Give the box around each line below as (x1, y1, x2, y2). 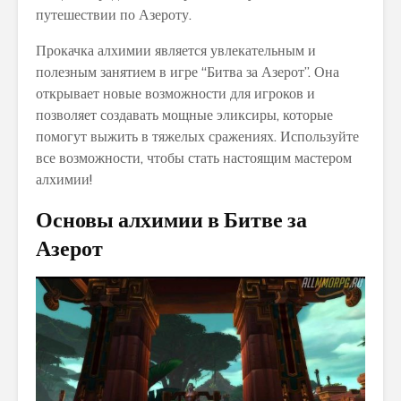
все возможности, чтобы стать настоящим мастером (36, 149, 352, 167)
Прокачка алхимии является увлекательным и (36, 42, 316, 60)
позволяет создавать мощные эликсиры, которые (36, 107, 333, 124)
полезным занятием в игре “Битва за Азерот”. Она (36, 64, 339, 81)
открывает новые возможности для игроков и (36, 85, 315, 103)
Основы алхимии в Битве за (36, 206, 307, 233)
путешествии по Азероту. (36, 6, 192, 24)
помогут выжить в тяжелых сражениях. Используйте (36, 128, 359, 146)
